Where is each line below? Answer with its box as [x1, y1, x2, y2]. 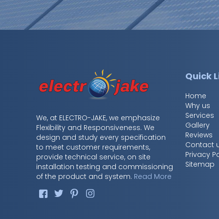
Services [185, 110, 215, 121]
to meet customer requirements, [36, 142, 151, 153]
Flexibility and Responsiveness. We [36, 123, 155, 133]
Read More [134, 172, 172, 182]
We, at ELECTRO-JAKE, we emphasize [36, 113, 160, 123]
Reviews [185, 130, 213, 140]
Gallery [185, 120, 210, 131]
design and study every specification [36, 132, 166, 143]
